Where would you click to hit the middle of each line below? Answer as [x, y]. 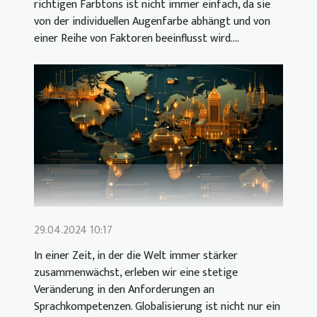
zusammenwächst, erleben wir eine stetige [136, 273]
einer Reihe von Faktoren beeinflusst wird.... [137, 39]
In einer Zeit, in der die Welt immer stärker [136, 256]
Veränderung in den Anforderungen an [124, 290]
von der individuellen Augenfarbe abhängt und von [152, 22]
